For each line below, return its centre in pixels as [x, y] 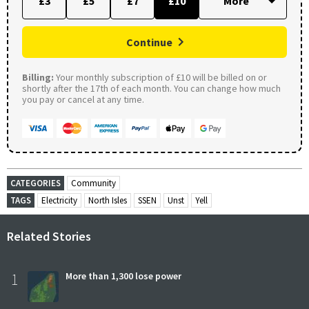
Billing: [38, 78]
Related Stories [49, 237]
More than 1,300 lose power [123, 276]
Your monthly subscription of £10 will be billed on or [160, 78]
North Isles [108, 201]
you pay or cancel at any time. [83, 100]
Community [93, 183]
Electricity [59, 201]
